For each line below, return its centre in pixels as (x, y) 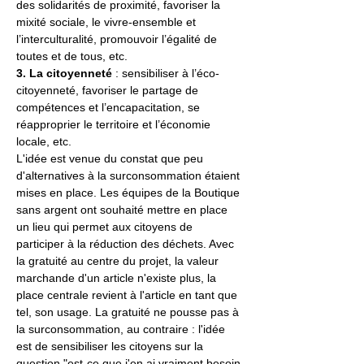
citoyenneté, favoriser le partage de (109, 90)
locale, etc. (44, 141)
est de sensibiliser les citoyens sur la (111, 346)
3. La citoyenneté (64, 73)
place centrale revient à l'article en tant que (128, 295)
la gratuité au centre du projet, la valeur (119, 261)
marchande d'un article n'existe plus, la (118, 278)
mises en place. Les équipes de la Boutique (130, 193)
